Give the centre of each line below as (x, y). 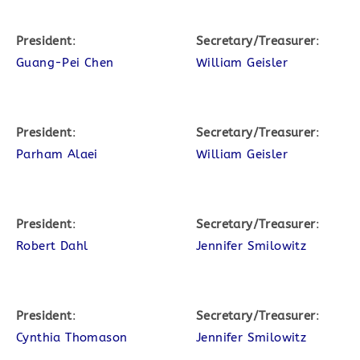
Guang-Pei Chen (65, 63)
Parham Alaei (57, 154)
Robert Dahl (52, 246)
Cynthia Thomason (72, 337)
